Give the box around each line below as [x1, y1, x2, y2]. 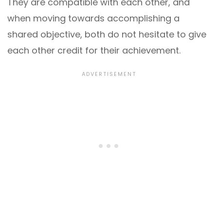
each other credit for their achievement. [7, 44, 181, 56]
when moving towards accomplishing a [7, 12, 180, 24]
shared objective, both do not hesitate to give [7, 28, 206, 40]
